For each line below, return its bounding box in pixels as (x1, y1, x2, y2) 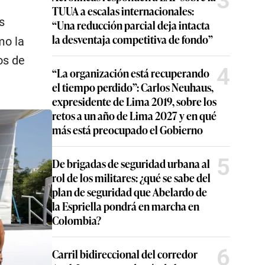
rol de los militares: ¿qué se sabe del (52, 170, 211, 185)
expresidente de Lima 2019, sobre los (52, 93, 216, 109)
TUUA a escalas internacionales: (52, 3, 194, 18)
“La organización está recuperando (52, 65, 209, 80)
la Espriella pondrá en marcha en (52, 198, 199, 214)
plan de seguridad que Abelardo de (52, 184, 207, 199)
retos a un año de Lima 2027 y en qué (52, 108, 216, 123)
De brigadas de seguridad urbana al (52, 156, 210, 171)
